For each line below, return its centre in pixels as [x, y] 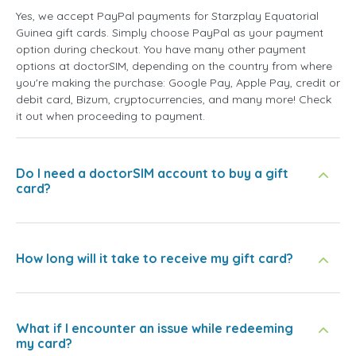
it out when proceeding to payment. [110, 116]
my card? [44, 344]
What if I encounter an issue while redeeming [155, 329]
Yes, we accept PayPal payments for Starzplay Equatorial [167, 16]
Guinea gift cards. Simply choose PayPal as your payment [170, 33]
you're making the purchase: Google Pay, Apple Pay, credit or [178, 83]
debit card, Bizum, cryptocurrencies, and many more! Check [174, 100]
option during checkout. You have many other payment [161, 50]
